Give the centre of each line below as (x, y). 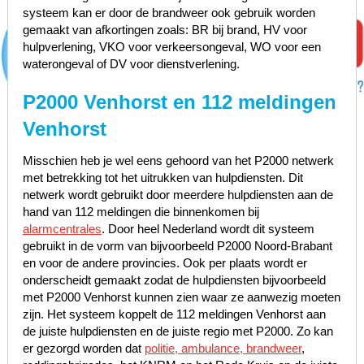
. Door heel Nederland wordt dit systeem (208, 228)
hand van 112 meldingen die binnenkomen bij (141, 211)
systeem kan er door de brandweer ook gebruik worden (169, 12)
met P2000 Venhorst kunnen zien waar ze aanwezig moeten (181, 297)
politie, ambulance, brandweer (223, 348)
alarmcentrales (62, 228)
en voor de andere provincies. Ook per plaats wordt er (165, 262)
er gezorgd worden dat (83, 348)
